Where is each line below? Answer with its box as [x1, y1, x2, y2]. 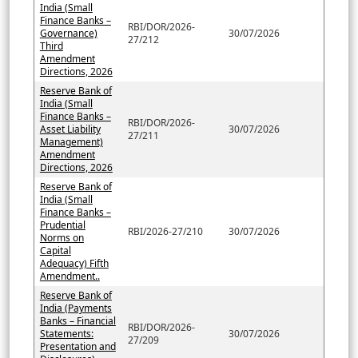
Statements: [39, 326, 93, 340]
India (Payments [39, 300, 112, 315]
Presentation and [39, 339, 116, 353]
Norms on [39, 230, 84, 245]
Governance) [39, 26, 97, 40]
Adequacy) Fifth [39, 256, 109, 270]
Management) [39, 134, 103, 149]
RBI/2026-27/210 [127, 224, 203, 238]
